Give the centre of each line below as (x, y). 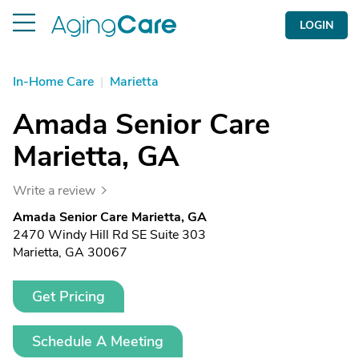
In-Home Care (53, 82)
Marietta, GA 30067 (70, 252)
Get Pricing (69, 296)
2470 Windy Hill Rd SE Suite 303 (109, 235)
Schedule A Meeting (98, 341)
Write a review (54, 191)
